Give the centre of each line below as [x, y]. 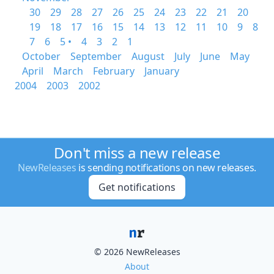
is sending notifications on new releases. [166, 168]
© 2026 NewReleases [137, 252]
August [148, 56]
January [162, 71]
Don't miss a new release [137, 153]
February [114, 71]
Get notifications [137, 187]
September [96, 56]
